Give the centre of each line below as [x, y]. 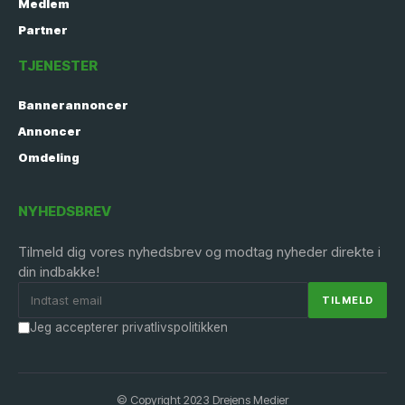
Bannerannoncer [73, 105]
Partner [43, 30]
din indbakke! [59, 272]
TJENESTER [58, 66]
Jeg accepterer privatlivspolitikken [129, 327]
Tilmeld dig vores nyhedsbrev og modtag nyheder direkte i [199, 252]
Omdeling [49, 157]
